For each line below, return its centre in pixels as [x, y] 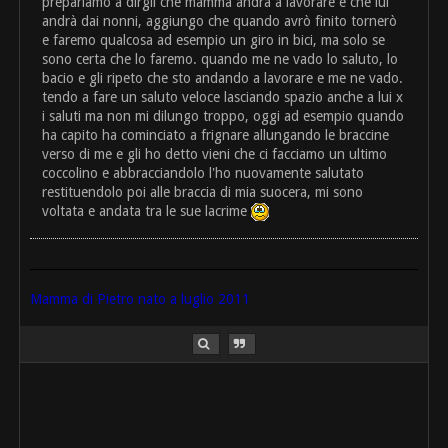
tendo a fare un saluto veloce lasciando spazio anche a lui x [223, 96]
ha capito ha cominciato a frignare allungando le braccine [216, 134]
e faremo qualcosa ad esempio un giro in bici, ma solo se [214, 39]
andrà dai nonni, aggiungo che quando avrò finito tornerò [220, 20]
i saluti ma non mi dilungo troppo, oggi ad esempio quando [223, 115]
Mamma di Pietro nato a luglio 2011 [140, 299]
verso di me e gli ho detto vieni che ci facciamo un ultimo [215, 153]
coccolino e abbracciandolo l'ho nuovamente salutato [203, 172]
